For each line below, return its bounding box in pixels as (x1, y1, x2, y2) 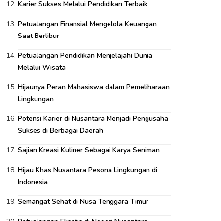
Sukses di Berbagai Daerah (18, 126, 103, 135)
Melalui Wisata (18, 63, 66, 72)
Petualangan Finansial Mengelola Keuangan (18, 19, 157, 29)
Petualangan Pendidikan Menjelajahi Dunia (18, 51, 152, 60)
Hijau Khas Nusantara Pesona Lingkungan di (18, 165, 157, 175)
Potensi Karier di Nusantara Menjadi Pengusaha (18, 114, 168, 123)
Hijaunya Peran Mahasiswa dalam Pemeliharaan (18, 82, 170, 92)
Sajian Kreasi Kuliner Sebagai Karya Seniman (18, 146, 160, 155)
